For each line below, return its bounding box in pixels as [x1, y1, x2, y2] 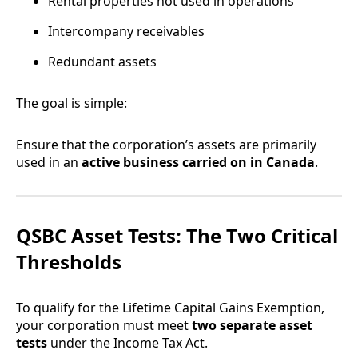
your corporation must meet [16, 316, 192, 335]
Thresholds [16, 249, 121, 276]
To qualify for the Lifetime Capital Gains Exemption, [16, 299, 324, 317]
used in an [16, 153, 82, 172]
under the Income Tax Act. [47, 334, 208, 352]
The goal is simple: [16, 94, 127, 113]
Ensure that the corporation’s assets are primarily [16, 136, 316, 154]
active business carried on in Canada [82, 153, 315, 172]
